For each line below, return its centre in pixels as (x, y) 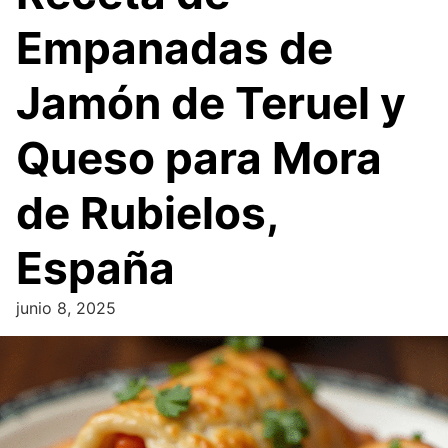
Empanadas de (174, 47)
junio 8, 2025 (66, 307)
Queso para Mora (199, 157)
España (95, 267)
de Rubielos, (147, 212)
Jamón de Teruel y (211, 102)
